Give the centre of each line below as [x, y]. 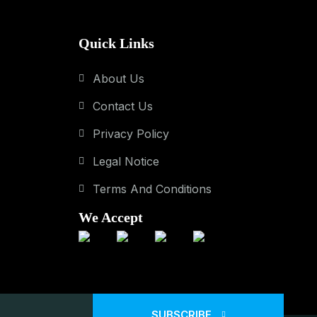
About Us [119, 79]
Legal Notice [126, 161]
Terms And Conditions [152, 189]
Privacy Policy [131, 134]
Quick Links [116, 43]
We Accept [111, 217]
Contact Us [123, 106]
